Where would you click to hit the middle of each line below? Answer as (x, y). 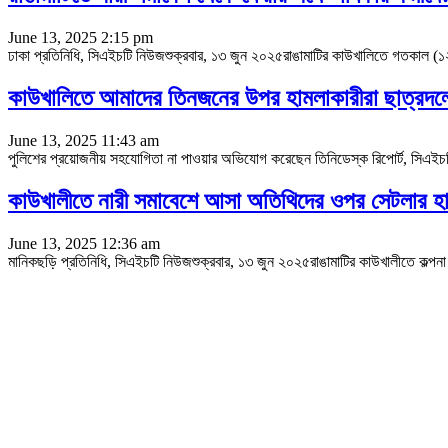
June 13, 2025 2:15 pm (80, 37)
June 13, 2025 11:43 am (83, 140)
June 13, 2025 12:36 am (84, 243)
